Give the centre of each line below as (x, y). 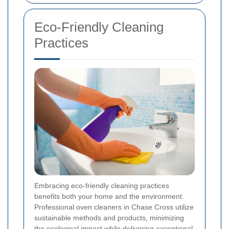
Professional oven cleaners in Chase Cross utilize (114, 207)
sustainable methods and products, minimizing (109, 217)
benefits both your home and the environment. (109, 196)
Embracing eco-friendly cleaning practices (102, 185)
